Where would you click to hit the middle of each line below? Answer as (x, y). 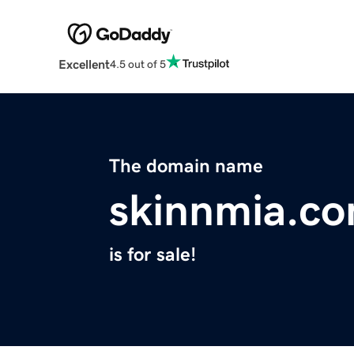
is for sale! (153, 255)
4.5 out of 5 (137, 64)
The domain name (186, 166)
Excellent (84, 64)
